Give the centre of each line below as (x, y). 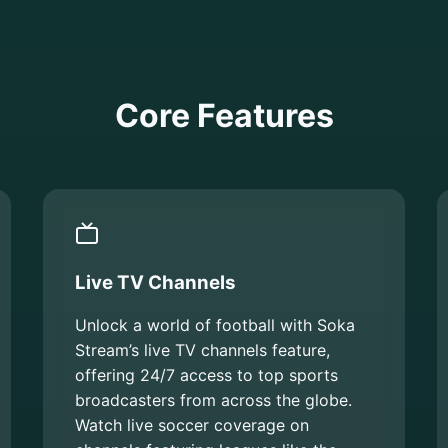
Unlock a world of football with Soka (214, 325)
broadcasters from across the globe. (213, 400)
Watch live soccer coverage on (191, 425)
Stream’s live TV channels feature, (202, 350)
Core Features (224, 116)
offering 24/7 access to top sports (206, 375)
